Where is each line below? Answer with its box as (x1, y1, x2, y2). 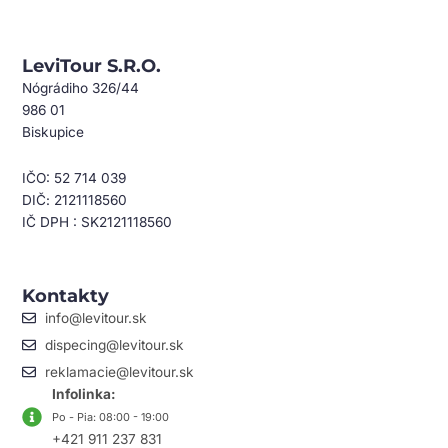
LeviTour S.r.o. (22, 54, 162, 77)
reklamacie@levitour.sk (44, 364, 194, 381)
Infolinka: (52, 386, 117, 403)
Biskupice (22, 123, 85, 140)
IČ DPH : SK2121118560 (22, 213, 173, 230)
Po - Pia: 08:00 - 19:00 (52, 410, 170, 425)
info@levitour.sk (44, 310, 147, 327)
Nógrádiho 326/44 (22, 79, 140, 96)
